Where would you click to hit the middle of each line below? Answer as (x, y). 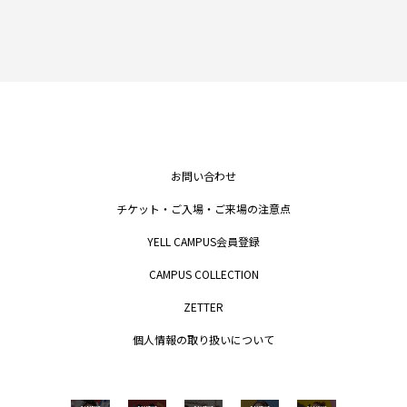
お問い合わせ (203, 175)
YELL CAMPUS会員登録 (203, 241)
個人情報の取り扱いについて (203, 339)
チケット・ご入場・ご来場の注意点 (203, 208)
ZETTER (203, 306)
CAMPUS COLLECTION (203, 273)
